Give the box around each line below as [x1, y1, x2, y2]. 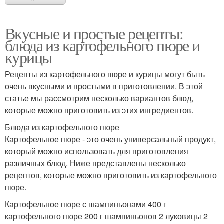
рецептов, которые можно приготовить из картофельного [5, 169, 217, 181]
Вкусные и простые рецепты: [5, 22, 183, 44]
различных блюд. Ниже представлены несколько [5, 157, 186, 169]
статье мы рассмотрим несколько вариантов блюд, [5, 92, 193, 104]
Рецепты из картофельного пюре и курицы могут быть [5, 68, 205, 80]
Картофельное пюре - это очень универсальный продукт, [5, 133, 216, 145]
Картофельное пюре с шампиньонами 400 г [5, 198, 166, 210]
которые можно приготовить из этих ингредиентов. [5, 104, 193, 116]
